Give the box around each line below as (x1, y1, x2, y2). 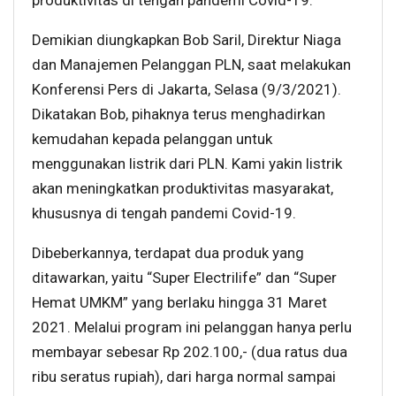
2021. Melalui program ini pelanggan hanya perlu (32, 318, 352, 337)
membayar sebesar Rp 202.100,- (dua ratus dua (32, 343, 347, 362)
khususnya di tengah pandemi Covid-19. (32, 204, 296, 223)
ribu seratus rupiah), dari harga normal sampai (32, 368, 336, 386)
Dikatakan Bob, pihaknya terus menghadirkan (32, 105, 325, 124)
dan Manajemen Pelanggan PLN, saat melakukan (32, 56, 351, 74)
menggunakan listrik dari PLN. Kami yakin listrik (32, 155, 342, 173)
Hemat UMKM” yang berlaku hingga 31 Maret (32, 293, 327, 312)
